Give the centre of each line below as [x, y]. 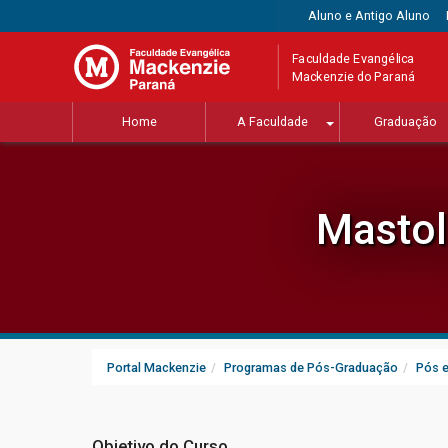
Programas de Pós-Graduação [311, 368]
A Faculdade [272, 122]
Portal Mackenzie [156, 368]
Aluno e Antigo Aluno [369, 15]
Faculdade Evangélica [353, 58]
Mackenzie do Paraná [354, 76]
